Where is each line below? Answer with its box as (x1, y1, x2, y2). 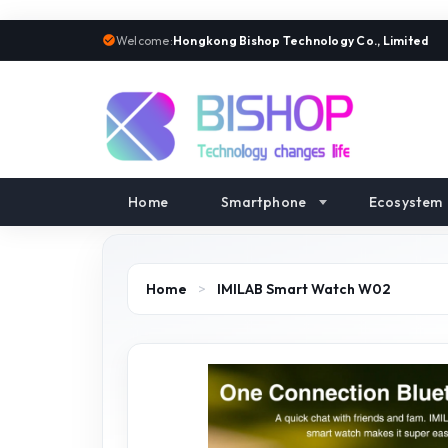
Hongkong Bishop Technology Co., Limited (172, 32, 429, 48)
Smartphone (220, 193, 307, 211)
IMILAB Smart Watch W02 (217, 280, 391, 298)
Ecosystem (368, 193, 443, 211)
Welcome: (116, 32, 173, 48)
